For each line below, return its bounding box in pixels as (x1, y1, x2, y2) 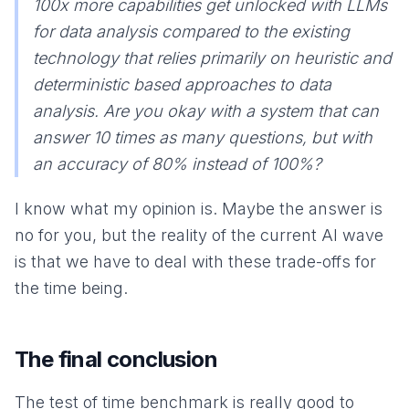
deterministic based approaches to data (33, 74, 331, 94)
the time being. (15, 278, 128, 298)
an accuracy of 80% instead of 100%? (33, 153, 321, 173)
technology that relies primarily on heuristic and (33, 47, 392, 68)
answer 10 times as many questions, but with (33, 127, 372, 147)
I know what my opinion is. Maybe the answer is (15, 198, 383, 218)
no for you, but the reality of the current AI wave (15, 225, 383, 245)
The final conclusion (15, 345, 217, 372)
